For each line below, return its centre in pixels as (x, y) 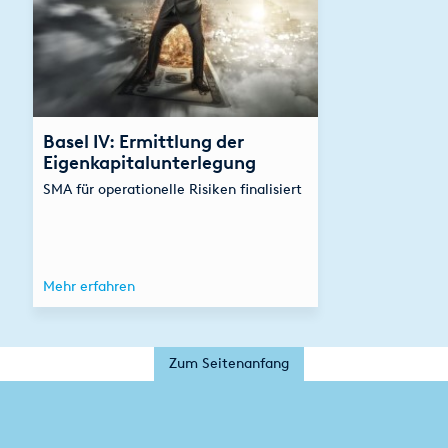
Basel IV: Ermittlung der (143, 141)
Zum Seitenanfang (229, 363)
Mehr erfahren (88, 286)
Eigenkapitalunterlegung (149, 162)
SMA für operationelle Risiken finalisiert (172, 189)
